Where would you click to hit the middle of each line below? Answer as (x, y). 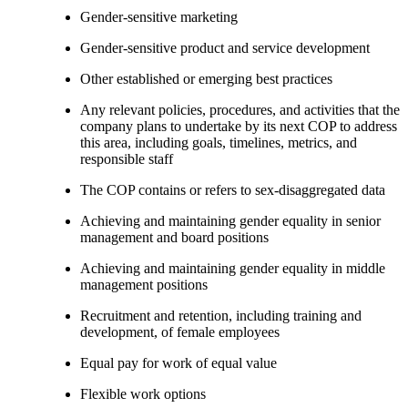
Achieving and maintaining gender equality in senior (230, 220)
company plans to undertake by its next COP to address (239, 126)
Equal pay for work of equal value (178, 362)
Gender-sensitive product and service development (225, 47)
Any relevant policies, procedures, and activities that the (240, 109)
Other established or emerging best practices (206, 78)
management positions (144, 284)
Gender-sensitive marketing (159, 16)
